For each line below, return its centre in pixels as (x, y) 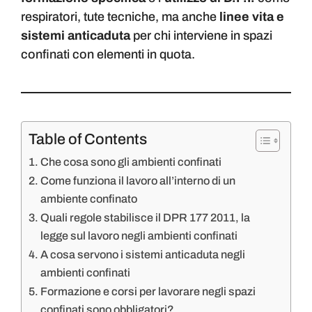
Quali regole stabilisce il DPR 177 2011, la (146, 218)
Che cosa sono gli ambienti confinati (131, 162)
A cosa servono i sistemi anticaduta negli (143, 255)
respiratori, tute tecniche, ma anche (120, 17)
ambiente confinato (89, 199)
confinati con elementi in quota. (108, 55)
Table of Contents (88, 140)
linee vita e (252, 17)
